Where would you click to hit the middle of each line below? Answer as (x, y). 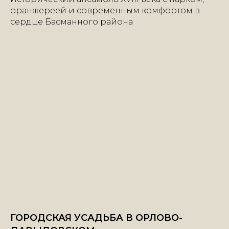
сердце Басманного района (72, 22)
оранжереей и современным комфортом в (105, 11)
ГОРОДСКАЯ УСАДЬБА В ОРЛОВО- (96, 217)
